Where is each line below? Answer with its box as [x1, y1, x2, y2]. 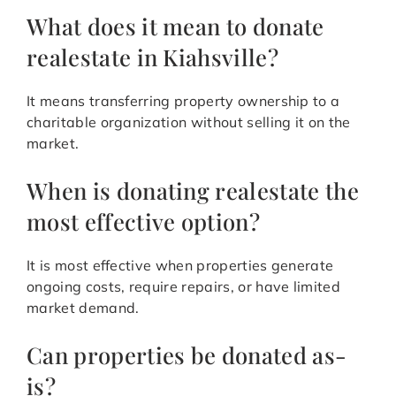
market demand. [27, 299, 140, 317]
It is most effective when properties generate [27, 256, 334, 275]
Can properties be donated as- [27, 339, 347, 370]
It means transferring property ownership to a [27, 92, 340, 110]
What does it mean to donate [27, 11, 324, 42]
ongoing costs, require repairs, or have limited [27, 278, 341, 296]
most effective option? [27, 206, 261, 237]
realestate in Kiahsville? [27, 42, 279, 72]
